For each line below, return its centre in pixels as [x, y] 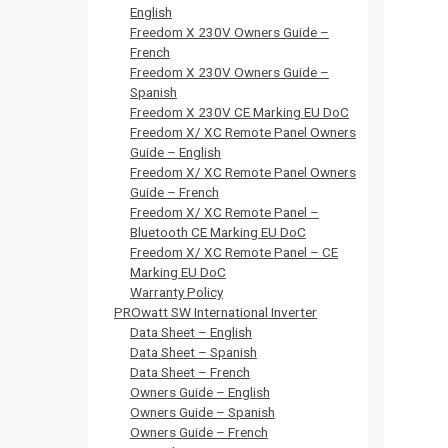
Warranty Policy [176, 292]
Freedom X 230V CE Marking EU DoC [239, 112]
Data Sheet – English [191, 332]
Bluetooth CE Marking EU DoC [218, 232]
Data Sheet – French [190, 372]
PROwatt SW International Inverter [215, 312]
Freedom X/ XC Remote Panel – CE [234, 252]
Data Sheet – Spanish [193, 352]
